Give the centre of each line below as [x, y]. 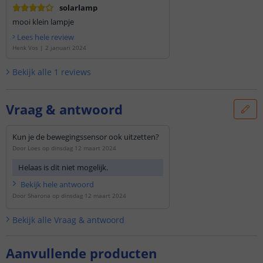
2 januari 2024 [66, 47]
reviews [76, 72]
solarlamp [78, 7]
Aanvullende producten [81, 253]
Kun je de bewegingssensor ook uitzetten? [86, 137]
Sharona [39, 195]
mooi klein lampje [43, 21]
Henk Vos [25, 47]
